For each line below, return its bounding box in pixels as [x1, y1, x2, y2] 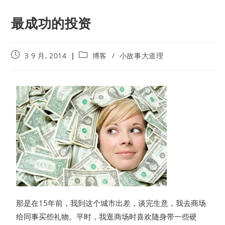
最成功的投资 [11, 14, 92, 33]
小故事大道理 [119, 51, 164, 61]
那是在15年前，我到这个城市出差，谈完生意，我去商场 [16, 198, 206, 208]
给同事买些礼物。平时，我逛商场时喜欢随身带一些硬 [16, 211, 197, 222]
